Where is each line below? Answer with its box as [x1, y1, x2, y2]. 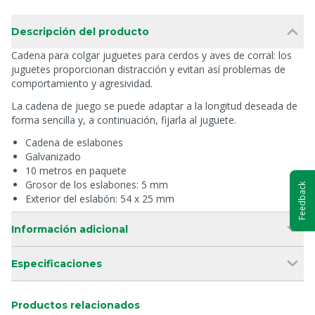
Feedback [296, 181, 308, 220]
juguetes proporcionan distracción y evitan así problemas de [11, 63, 285, 76]
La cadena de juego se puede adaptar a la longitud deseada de [11, 99, 297, 112]
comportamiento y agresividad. [11, 77, 153, 90]
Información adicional [11, 223, 128, 236]
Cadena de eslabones [25, 136, 123, 149]
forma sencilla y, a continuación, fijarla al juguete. [11, 113, 236, 127]
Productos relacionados [11, 299, 140, 311]
